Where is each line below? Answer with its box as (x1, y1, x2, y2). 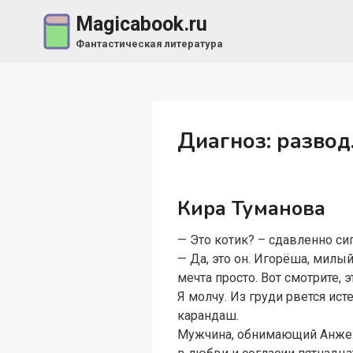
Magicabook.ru (75, 13, 207, 36)
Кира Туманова (177, 195, 326, 222)
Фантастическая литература (75, 37, 223, 50)
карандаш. (177, 308, 240, 324)
